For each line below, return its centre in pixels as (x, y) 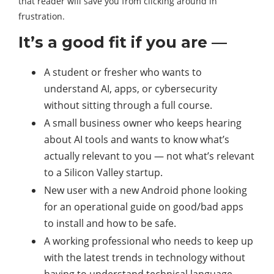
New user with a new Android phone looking (146, 191)
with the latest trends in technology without (145, 258)
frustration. (42, 17)
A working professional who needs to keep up (149, 241)
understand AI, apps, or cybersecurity (131, 89)
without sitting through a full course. (128, 106)
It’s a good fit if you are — (123, 43)
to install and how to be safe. (110, 224)
